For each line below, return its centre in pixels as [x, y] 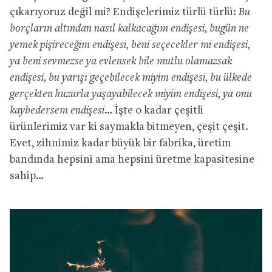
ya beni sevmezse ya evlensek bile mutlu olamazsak [121, 61]
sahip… [27, 176]
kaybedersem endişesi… [61, 110]
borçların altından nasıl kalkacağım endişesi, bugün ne [129, 29]
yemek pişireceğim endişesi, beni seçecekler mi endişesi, [130, 45]
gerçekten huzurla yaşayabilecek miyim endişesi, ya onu [131, 94]
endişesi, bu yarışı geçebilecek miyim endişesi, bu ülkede [131, 78]
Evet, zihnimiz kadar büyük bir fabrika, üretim [120, 143]
